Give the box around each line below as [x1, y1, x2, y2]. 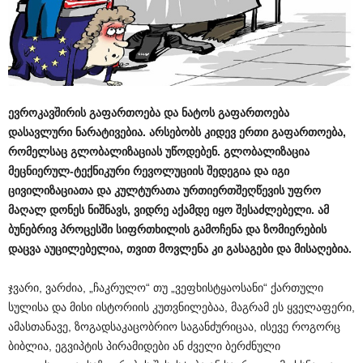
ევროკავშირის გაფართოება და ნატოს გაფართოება [8, 106, 289, 120]
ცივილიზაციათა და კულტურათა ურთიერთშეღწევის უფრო [8, 184, 321, 198]
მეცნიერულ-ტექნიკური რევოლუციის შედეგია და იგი [8, 164, 289, 178]
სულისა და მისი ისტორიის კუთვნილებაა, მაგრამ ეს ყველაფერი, [8, 301, 355, 314]
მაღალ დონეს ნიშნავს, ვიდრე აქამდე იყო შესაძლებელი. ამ [8, 203, 329, 217]
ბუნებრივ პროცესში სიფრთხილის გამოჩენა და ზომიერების [8, 223, 327, 237]
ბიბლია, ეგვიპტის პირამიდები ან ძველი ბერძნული [8, 340, 280, 353]
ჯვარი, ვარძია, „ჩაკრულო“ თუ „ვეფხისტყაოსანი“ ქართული [8, 281, 323, 295]
